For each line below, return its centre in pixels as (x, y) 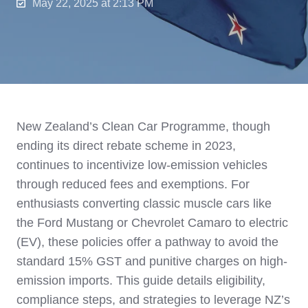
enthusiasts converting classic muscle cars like (144, 204)
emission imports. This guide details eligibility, (141, 281)
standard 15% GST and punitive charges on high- (152, 262)
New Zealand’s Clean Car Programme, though (143, 127)
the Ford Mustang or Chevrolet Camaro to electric (152, 223)
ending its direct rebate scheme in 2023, (126, 146)
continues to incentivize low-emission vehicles (142, 165)
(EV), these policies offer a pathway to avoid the (147, 242)
